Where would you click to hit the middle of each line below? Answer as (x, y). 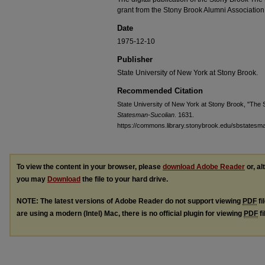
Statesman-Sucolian (146, 115)
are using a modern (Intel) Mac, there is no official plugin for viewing (130, 213)
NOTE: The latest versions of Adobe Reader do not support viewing (130, 201)
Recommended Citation (160, 91)
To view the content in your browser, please (90, 167)
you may (32, 179)
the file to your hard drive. (124, 179)
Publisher (135, 59)
